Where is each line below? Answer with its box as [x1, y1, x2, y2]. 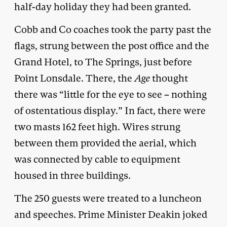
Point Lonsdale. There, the [14, 71, 134, 85]
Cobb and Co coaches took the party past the [14, 23, 211, 36]
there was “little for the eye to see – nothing [14, 88, 207, 101]
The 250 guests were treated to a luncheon [14, 192, 202, 205]
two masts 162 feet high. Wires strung [14, 120, 180, 133]
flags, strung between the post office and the [14, 39, 209, 52]
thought [150, 71, 188, 85]
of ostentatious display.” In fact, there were [14, 104, 206, 117]
